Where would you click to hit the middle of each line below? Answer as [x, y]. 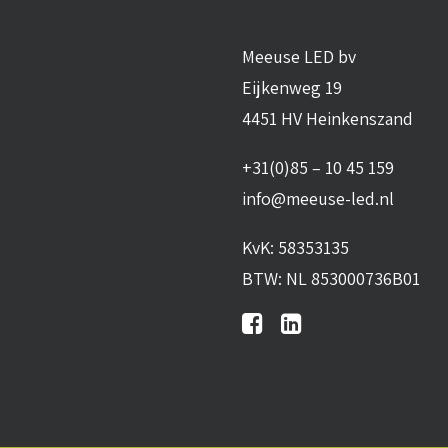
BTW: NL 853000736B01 [331, 278]
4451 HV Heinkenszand [327, 118]
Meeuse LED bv [299, 56]
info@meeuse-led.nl [318, 198]
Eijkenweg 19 [292, 87]
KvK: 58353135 [295, 247]
